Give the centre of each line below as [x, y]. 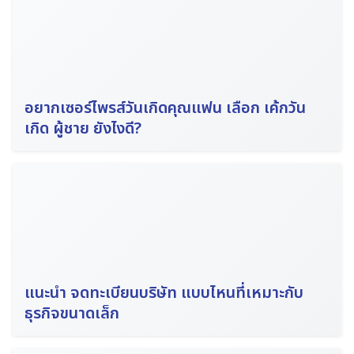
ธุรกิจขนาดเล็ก [72, 314]
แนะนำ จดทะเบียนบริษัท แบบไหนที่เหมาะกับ [164, 294]
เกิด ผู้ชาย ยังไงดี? [85, 128]
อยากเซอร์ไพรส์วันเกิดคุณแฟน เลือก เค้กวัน [165, 108]
